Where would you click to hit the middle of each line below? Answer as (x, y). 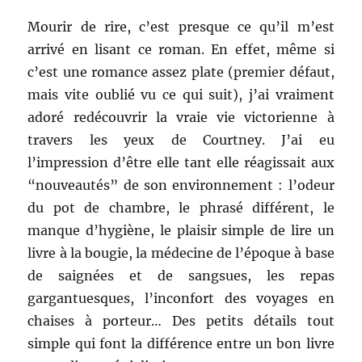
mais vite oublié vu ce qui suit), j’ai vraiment (181, 95)
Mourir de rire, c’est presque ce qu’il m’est (181, 27)
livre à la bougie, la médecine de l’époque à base (181, 253)
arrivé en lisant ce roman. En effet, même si (181, 50)
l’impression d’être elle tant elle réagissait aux (181, 163)
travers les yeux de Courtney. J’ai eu (181, 140)
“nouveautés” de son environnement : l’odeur (181, 185)
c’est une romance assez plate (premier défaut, (181, 72)
